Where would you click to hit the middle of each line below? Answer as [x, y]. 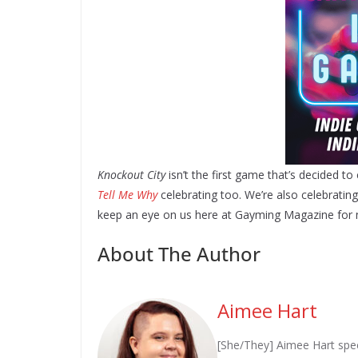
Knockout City [131, 174]
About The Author [179, 253]
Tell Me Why [127, 194]
